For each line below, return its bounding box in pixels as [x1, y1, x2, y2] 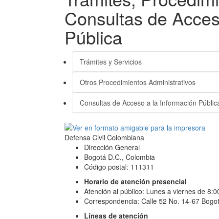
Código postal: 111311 [84, 162, 154, 172]
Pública [65, 24, 122, 49]
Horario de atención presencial [84, 176, 187, 186]
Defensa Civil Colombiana [65, 132, 144, 142]
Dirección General [84, 142, 140, 152]
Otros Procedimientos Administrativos [80, 77, 196, 87]
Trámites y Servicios [80, 57, 142, 66]
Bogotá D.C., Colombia [84, 152, 155, 162]
